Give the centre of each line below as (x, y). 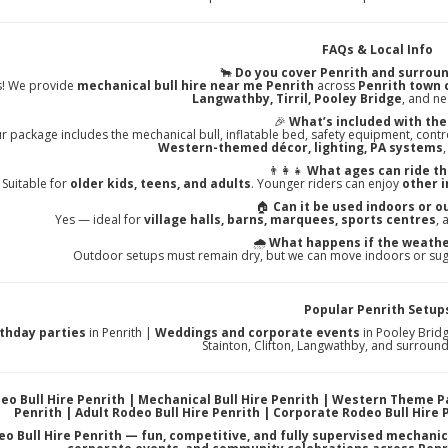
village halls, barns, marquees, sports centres (290, 219)
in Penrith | (121, 332)
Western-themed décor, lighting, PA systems (301, 147)
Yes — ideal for (100, 219)
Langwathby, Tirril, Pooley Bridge (297, 98)
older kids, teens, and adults (160, 183)
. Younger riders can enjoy (326, 183)
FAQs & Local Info (378, 49)
